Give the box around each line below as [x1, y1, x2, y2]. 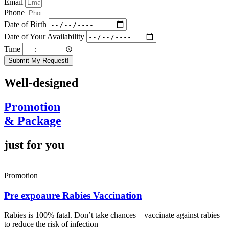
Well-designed [4, 76, 78, 90]
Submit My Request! [8, 57, 69, 65]
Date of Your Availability [4, 32, 86, 41]
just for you [4, 138, 64, 152]
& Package [4, 114, 61, 128]
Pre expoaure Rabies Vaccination [4, 190, 142, 201]
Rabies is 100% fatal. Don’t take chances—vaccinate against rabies [4, 211, 220, 220]
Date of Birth [4, 19, 49, 29]
